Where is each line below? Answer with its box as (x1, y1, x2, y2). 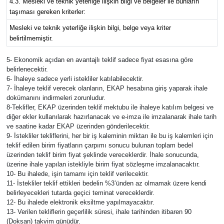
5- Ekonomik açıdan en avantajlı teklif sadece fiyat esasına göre (6, 55, 193, 63)
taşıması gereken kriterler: (9, 7, 85, 15)
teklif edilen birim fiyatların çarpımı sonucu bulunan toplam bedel (6, 141, 193, 149)
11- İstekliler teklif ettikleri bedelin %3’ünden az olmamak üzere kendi (6, 179, 206, 187)
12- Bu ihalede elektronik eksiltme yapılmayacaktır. (6, 198, 154, 206)
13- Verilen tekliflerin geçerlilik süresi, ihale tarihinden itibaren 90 (6, 207, 191, 215)
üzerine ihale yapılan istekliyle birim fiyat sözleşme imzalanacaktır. (6, 160, 200, 168)
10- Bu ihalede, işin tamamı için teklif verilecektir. (6, 169, 149, 177)
